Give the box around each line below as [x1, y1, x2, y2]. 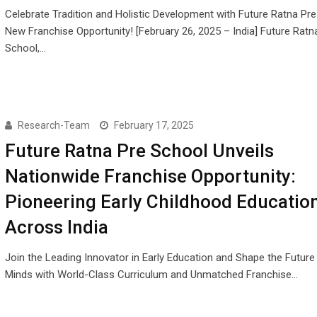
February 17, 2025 [113, 119, 194, 131]
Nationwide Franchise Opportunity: [4, 165, 296, 187]
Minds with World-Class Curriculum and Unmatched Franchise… [4, 267, 298, 281]
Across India [4, 216, 108, 238]
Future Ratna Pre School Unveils [4, 139, 274, 161]
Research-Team [17, 119, 90, 131]
